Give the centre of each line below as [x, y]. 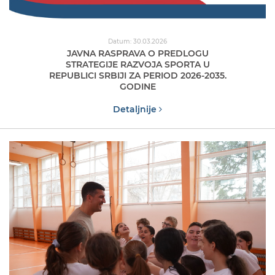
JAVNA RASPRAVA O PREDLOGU [137, 53]
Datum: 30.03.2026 [137, 41]
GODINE [137, 86]
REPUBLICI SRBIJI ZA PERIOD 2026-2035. [137, 75]
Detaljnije [136, 109]
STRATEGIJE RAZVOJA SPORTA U [137, 64]
